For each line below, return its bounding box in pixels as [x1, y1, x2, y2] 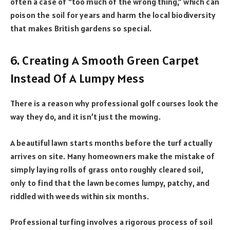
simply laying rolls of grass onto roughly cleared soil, [10, 164, 203, 175]
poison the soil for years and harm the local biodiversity [10, 9, 216, 20]
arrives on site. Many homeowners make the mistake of [10, 150, 215, 161]
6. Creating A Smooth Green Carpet [10, 52, 199, 69]
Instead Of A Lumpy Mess [10, 70, 144, 87]
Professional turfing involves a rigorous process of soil [10, 217, 213, 227]
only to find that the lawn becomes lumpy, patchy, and [10, 177, 210, 188]
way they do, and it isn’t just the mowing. [10, 111, 161, 122]
